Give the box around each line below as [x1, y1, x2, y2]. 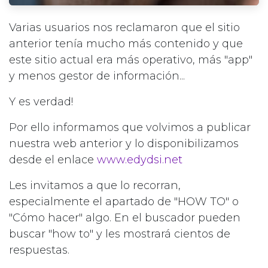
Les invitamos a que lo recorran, [9, 179, 181, 193]
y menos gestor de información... [9, 69, 185, 83]
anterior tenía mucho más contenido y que [9, 37, 243, 51]
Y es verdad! [9, 95, 73, 109]
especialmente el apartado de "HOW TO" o [9, 195, 239, 209]
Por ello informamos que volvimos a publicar [9, 121, 251, 135]
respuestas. [9, 243, 69, 257]
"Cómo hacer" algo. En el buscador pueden [9, 211, 240, 225]
